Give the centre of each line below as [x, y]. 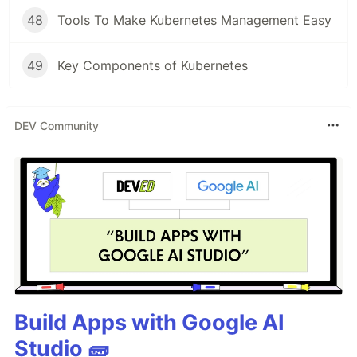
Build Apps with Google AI [149, 322]
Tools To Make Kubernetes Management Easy [194, 20]
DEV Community [57, 125]
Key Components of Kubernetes [153, 65]
